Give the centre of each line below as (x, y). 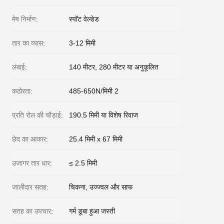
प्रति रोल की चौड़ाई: (37, 115)
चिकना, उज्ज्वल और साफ (101, 187)
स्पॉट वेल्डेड (84, 19)
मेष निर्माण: (25, 19)
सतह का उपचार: (32, 211)
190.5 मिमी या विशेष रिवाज (103, 115)
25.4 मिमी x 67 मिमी (96, 139)
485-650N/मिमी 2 (94, 91)
